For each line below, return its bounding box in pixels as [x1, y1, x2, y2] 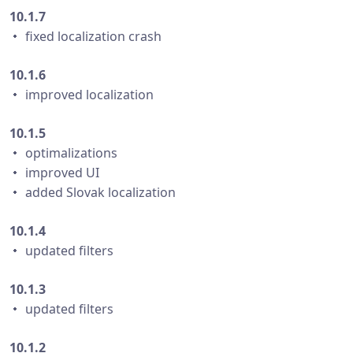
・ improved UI [9, 164, 99, 181]
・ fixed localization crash [9, 28, 162, 45]
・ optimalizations [9, 144, 117, 162]
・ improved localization [9, 86, 154, 103]
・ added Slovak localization [9, 184, 176, 201]
